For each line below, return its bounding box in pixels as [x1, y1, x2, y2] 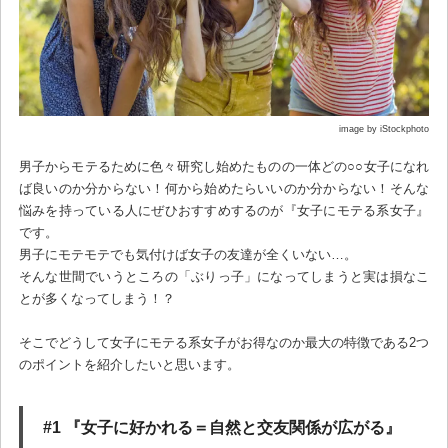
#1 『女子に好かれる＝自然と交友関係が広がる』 [42, 419, 401, 437]
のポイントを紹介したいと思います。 [18, 357, 240, 373]
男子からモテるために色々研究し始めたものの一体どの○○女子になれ [18, 159, 430, 175]
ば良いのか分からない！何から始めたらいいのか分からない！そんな [18, 181, 430, 197]
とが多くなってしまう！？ [18, 291, 175, 307]
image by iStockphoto [339, 123, 430, 134]
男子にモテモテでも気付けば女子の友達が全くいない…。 [18, 247, 357, 263]
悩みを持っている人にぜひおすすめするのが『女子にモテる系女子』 [18, 203, 430, 219]
